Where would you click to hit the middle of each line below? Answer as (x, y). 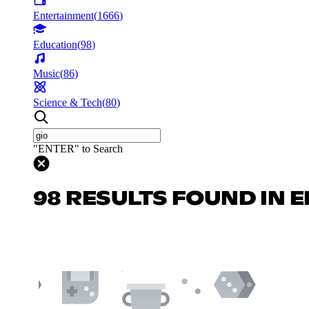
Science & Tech (68, 102)
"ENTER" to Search (78, 148)
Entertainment (63, 15)
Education (55, 44)
